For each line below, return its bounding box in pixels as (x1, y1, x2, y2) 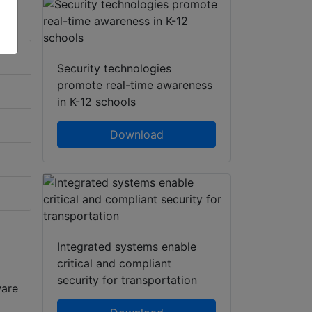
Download (109, 127, 164, 142)
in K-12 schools (57, 95, 136, 109)
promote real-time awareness (57, 78, 212, 93)
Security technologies (57, 61, 171, 76)
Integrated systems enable (57, 240, 196, 254)
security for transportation (57, 273, 197, 288)
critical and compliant (57, 256, 171, 271)
